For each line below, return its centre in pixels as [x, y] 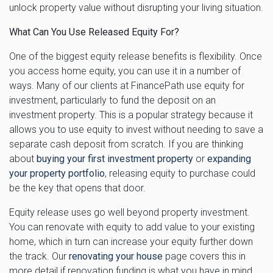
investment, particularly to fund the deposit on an [112, 100]
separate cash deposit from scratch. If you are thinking [126, 144]
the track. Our [39, 256]
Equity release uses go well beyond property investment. [129, 212]
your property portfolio [57, 173]
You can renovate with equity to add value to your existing [132, 227]
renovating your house [116, 256]
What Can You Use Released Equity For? [94, 32]
